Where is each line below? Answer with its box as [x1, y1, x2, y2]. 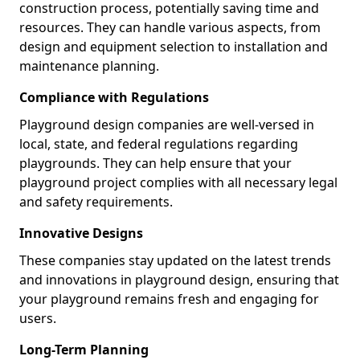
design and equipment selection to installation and [19, 37, 328, 55]
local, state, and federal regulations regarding [19, 134, 298, 153]
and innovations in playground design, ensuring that [19, 270, 339, 288]
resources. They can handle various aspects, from [19, 18, 321, 36]
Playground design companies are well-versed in [19, 115, 314, 133]
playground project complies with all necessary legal [19, 173, 337, 191]
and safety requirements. [19, 192, 173, 211]
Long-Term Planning [19, 340, 149, 358]
